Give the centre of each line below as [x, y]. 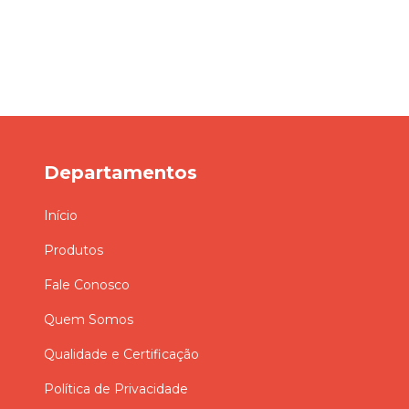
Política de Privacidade [116, 389]
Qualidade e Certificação [121, 355]
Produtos [73, 251]
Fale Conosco [87, 285]
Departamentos [121, 172]
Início [61, 216]
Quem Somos [89, 320]
